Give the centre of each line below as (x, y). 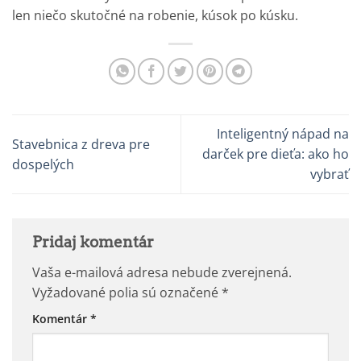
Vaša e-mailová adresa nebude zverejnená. (162, 273)
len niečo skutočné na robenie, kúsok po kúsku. (155, 16)
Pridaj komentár (95, 243)
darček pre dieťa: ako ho (276, 154)
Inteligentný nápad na (283, 134)
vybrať (330, 174)
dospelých (43, 164)
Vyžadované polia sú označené (127, 293)
